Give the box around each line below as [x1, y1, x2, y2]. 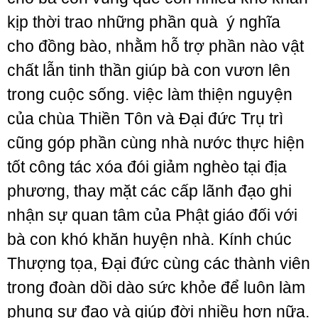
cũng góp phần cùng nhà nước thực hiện [7, 133, 305, 152]
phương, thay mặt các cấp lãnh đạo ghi [7, 182, 292, 200]
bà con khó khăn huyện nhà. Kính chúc [7, 230, 292, 248]
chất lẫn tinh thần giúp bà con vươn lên [7, 61, 290, 79]
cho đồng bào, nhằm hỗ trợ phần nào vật [7, 37, 304, 55]
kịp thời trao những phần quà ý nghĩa [7, 13, 280, 31]
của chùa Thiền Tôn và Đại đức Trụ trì [7, 109, 283, 128]
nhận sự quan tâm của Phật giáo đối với [7, 206, 297, 224]
